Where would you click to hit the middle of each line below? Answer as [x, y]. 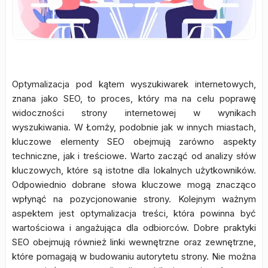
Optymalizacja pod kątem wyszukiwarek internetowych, [134, 84]
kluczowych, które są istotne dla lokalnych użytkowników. [134, 170]
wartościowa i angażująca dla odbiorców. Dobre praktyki [134, 228]
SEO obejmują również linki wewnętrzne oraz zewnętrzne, [134, 242]
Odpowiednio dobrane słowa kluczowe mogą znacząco [134, 185]
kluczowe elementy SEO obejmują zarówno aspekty [134, 141]
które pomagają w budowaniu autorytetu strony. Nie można [134, 256]
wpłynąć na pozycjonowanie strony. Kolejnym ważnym [134, 199]
